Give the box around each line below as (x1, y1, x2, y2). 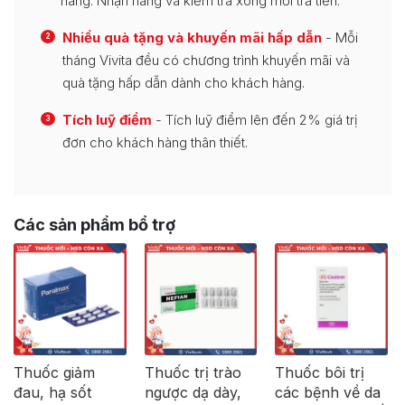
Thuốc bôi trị (275, 363, 365, 382)
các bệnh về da (275, 383, 381, 402)
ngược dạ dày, (144, 383, 241, 402)
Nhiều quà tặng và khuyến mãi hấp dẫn (62, 28, 322, 46)
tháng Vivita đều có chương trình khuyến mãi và (62, 51, 350, 69)
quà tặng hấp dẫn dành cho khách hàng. (62, 73, 305, 91)
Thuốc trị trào (144, 363, 241, 382)
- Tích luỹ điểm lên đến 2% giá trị (152, 110, 358, 128)
